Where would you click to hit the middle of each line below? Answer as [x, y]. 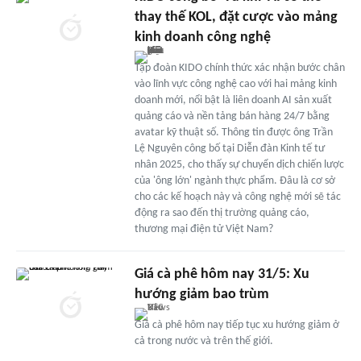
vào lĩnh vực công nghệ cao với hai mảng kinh [235, 84]
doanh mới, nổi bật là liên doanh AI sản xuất [233, 100]
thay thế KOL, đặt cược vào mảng [236, 17]
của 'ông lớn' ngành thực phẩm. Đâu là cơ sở [234, 180]
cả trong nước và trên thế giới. [203, 341]
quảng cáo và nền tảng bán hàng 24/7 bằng [232, 116]
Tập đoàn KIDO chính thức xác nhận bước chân [239, 68]
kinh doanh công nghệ [202, 37]
